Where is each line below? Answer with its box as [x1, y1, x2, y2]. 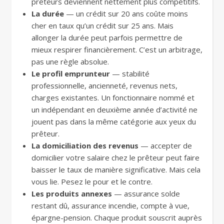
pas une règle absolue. [31, 56, 109, 66]
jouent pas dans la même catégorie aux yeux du [31, 116, 196, 126]
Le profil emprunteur [31, 68, 110, 78]
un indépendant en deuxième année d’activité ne [31, 104, 197, 114]
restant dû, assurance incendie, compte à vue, [31, 200, 189, 210]
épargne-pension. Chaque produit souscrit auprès [31, 212, 202, 222]
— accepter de [138, 140, 192, 150]
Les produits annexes [31, 188, 112, 198]
